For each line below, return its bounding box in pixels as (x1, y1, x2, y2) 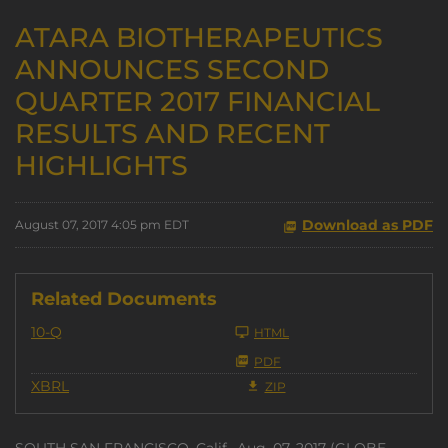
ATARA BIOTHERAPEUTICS (15, 21, 383, 54)
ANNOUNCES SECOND (15, 53, 329, 86)
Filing (61, 322, 101, 340)
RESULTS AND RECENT (15, 117, 330, 150)
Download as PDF (302, 216, 433, 234)
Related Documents (31, 288, 217, 310)
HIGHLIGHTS (15, 149, 188, 182)
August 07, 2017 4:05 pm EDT (15, 217, 189, 232)
